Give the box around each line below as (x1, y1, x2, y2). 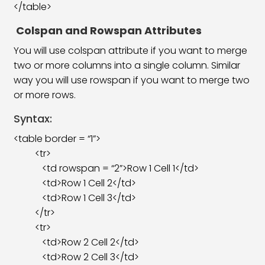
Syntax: (14, 111, 53, 126)
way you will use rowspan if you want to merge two (14, 73, 250, 87)
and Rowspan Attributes (65, 23, 202, 38)
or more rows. (14, 88, 76, 102)
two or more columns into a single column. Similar (14, 59, 241, 72)
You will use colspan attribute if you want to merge (14, 44, 248, 57)
